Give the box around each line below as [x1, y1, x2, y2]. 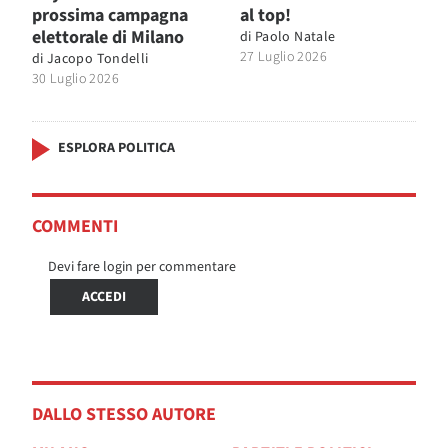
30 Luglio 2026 [32, 68, 119, 89]
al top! [240, 2, 291, 28]
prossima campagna [32, 2, 188, 28]
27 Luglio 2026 [240, 46, 327, 67]
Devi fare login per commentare [48, 256, 236, 277]
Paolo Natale [255, 26, 336, 47]
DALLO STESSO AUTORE [32, 401, 216, 427]
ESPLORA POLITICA [58, 137, 175, 158]
